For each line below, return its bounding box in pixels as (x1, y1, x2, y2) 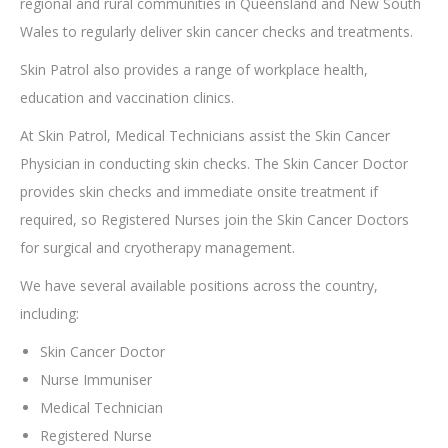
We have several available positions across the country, (20, 276, 378, 296)
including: (20, 304, 79, 324)
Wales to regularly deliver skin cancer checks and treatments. (20, 22, 413, 42)
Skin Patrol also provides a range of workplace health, (20, 60, 368, 80)
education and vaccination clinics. (20, 88, 234, 108)
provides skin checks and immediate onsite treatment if (20, 182, 378, 202)
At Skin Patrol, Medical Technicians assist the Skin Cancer (20, 126, 390, 146)
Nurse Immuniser (40, 370, 152, 390)
